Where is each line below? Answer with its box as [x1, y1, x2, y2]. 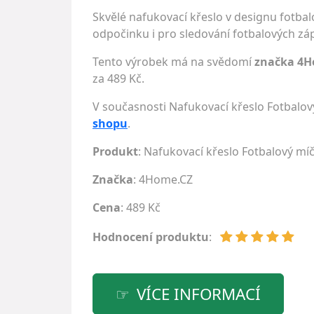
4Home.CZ [139, 172, 193, 187]
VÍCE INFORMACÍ [137, 283, 261, 305]
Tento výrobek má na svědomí [93, 54, 254, 69]
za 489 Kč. [93, 71, 144, 86]
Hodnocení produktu [93, 229, 209, 245]
